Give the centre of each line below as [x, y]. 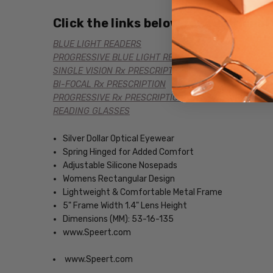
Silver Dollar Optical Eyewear [119, 138]
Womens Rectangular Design [119, 179]
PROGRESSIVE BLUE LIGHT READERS [126, 58]
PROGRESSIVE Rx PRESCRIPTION [118, 98]
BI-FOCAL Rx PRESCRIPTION [109, 85]
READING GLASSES [91, 112]
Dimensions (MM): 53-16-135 [119, 219]
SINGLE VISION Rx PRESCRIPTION [120, 71]
